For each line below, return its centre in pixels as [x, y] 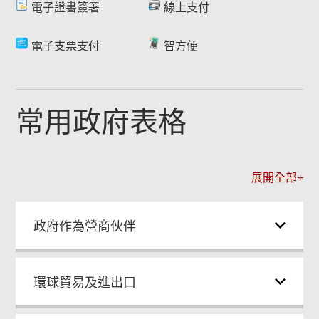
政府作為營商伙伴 [85, 226]
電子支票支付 [66, 46]
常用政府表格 [101, 122]
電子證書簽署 [66, 7]
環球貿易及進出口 [85, 283]
